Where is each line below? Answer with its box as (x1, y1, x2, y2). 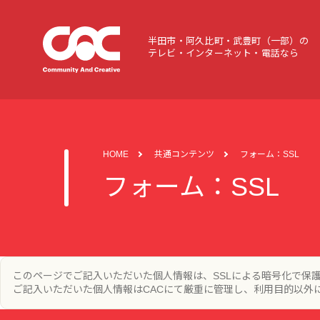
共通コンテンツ (154, 149, 214, 159)
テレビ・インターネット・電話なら (148, 48, 299, 59)
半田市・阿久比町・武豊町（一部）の (148, 36, 309, 47)
